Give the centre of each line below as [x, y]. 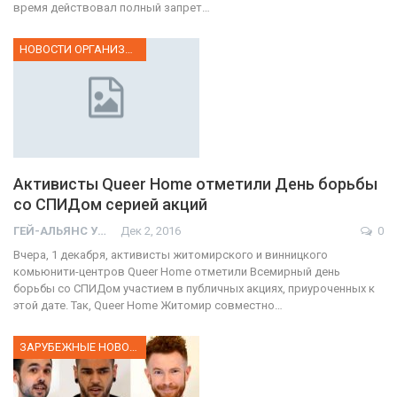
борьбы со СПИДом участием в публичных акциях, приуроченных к [194, 288]
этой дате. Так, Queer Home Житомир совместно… [148, 305]
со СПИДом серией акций [110, 204]
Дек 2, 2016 [151, 230]
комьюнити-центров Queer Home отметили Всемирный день [177, 271]
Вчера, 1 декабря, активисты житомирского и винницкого [171, 254]
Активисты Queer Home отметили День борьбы [195, 183]
